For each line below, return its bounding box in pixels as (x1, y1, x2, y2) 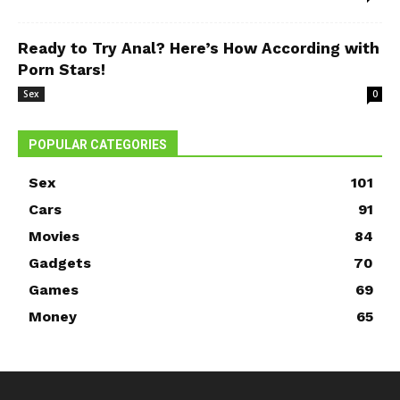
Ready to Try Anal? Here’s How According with (18, 39, 379, 57)
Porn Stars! (18, 61, 105, 79)
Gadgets (29, 254, 91, 271)
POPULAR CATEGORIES (29, 137, 167, 152)
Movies (29, 228, 79, 245)
